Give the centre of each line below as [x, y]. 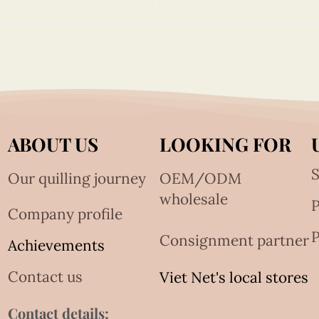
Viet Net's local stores [234, 277]
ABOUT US [53, 144]
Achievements [57, 245]
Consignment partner [234, 240]
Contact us [46, 276]
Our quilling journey [77, 178]
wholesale [193, 199]
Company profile [66, 214]
